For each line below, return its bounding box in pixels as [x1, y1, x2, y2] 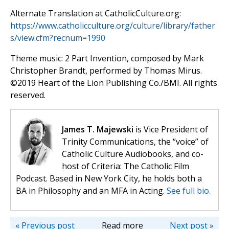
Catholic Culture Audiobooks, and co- [62, 148, 203, 160]
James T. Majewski [62, 124, 133, 135]
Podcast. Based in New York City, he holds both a [16, 173, 202, 185]
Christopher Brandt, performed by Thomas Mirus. [10, 65, 202, 77]
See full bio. [167, 185, 211, 197]
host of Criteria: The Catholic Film [62, 161, 189, 172]
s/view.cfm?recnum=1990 [10, 32, 105, 44]
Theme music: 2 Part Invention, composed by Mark [10, 53, 204, 64]
